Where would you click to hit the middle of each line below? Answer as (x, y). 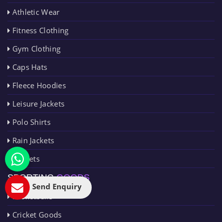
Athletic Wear (35, 12)
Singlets (25, 158)
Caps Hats (29, 67)
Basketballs (31, 196)
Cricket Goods (36, 214)
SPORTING (32, 177)
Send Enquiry (57, 186)
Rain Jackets (32, 140)
